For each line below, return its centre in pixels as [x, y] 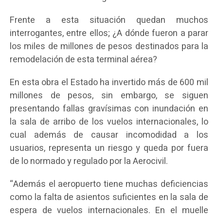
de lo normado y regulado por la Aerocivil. [89, 162]
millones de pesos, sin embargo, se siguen [109, 96]
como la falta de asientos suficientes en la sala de [109, 198]
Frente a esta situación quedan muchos [109, 20]
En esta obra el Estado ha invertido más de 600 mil [109, 83]
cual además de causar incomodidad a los [109, 135]
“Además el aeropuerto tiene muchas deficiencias [109, 184]
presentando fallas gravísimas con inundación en [109, 109]
